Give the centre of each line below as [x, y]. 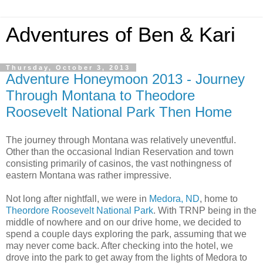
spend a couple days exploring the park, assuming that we [126, 234]
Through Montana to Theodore [100, 95]
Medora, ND [174, 198]
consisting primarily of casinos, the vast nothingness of [119, 163]
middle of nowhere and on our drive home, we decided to [124, 222]
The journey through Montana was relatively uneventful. [121, 140]
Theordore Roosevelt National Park [80, 210]
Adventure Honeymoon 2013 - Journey [125, 79]
